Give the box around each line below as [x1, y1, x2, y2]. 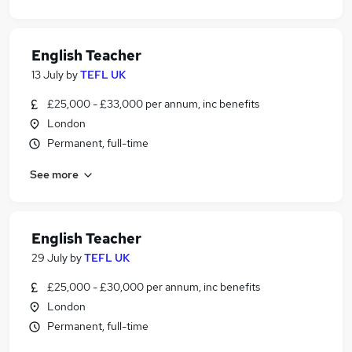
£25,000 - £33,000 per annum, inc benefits [47, 97, 259, 111]
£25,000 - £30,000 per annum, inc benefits [47, 280, 260, 294]
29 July [31, 251, 68, 265]
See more [30, 167, 79, 181]
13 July [31, 68, 64, 82]
